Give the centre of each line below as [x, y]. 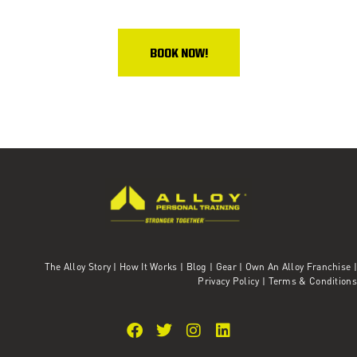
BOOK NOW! [178, 54]
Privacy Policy [230, 280]
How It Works [149, 266]
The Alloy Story [78, 266]
